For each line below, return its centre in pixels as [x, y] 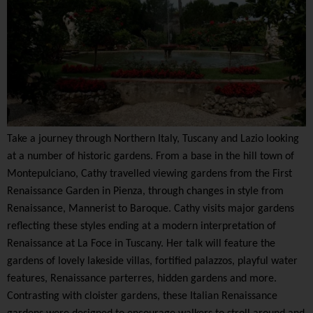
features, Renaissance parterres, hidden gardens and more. [142, 279]
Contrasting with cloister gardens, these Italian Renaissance [142, 297]
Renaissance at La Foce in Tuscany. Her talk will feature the [141, 244]
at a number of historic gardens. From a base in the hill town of [151, 157]
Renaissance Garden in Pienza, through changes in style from [145, 192]
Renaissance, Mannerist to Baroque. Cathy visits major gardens [151, 209]
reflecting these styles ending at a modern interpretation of [141, 227]
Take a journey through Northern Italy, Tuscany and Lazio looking [153, 139]
